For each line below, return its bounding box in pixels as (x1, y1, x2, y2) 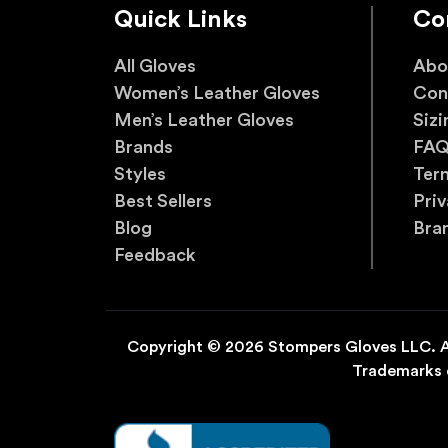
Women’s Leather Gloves (114, 84, 320, 103)
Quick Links (114, 8, 247, 33)
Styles (114, 165, 166, 184)
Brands (114, 138, 173, 157)
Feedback (114, 246, 195, 265)
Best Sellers (114, 192, 212, 211)
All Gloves (114, 57, 196, 76)
